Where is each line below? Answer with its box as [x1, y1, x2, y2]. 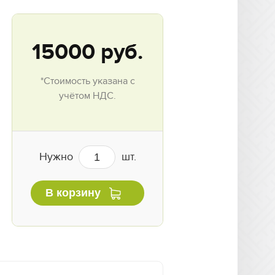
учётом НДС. [59, 90, 116, 103]
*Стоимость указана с [40, 75, 135, 88]
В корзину [45, 187, 101, 199]
